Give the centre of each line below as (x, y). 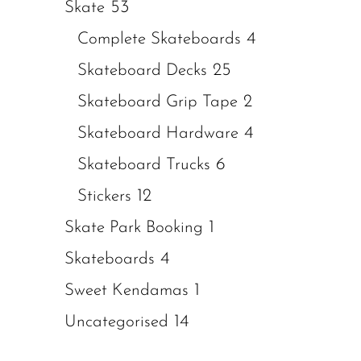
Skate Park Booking (134, 228)
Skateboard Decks (142, 71)
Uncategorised (116, 322)
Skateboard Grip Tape (158, 102)
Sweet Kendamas (127, 290)
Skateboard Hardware (158, 133)
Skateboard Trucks (144, 165)
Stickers (104, 196)
